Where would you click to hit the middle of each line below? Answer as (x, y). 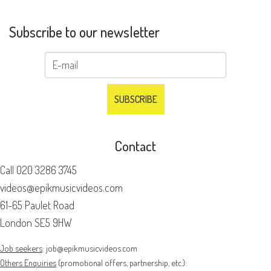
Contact (135, 145)
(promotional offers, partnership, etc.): (122, 262)
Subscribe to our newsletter (84, 32)
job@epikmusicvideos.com (92, 248)
